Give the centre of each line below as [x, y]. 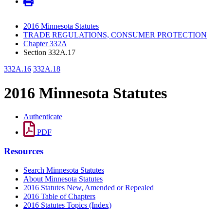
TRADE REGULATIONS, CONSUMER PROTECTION [115, 35]
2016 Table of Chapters [59, 196]
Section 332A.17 [49, 53]
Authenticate [43, 117]
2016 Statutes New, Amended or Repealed [89, 187]
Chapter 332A [45, 44]
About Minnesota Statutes [63, 179]
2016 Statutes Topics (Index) [67, 205]
